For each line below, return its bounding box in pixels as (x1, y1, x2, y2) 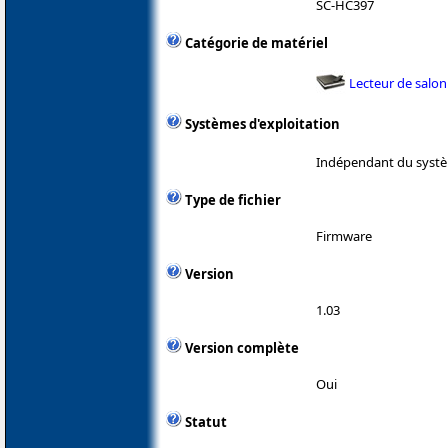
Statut (185, 412, 227, 431)
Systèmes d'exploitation (185, 115, 340, 134)
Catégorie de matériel (185, 34, 328, 53)
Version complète (185, 338, 299, 357)
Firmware (316, 226, 372, 245)
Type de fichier (185, 190, 281, 209)
